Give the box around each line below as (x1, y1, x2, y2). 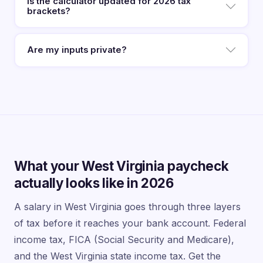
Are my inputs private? (26, 44, 127, 55)
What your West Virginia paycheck (14, 157, 229, 174)
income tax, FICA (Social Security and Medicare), (14, 233, 234, 245)
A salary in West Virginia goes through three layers (14, 200, 241, 213)
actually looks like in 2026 (14, 174, 174, 191)
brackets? (26, 6, 70, 17)
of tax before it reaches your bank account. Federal (14, 217, 246, 229)
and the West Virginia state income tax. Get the (14, 249, 221, 262)
